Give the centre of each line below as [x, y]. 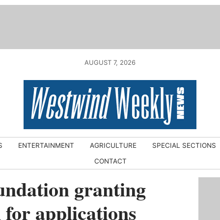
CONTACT [110, 161]
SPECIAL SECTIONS [184, 145]
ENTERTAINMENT [46, 145]
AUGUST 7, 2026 [110, 62]
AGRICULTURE [113, 145]
